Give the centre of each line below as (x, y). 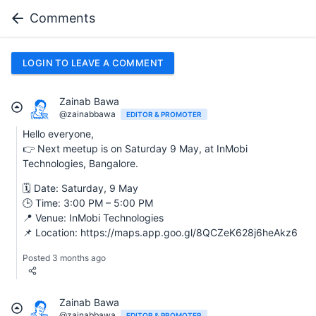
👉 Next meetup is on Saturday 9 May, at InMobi (135, 148)
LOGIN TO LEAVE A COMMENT (93, 63)
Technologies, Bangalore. (80, 163)
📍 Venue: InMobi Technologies (93, 217)
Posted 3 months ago (64, 257)
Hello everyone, (58, 133)
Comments (62, 18)
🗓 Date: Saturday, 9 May (80, 188)
